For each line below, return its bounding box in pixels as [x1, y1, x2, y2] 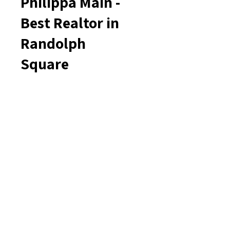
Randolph [21, 33, 86, 53]
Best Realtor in [21, 12, 119, 33]
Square [21, 53, 69, 74]
